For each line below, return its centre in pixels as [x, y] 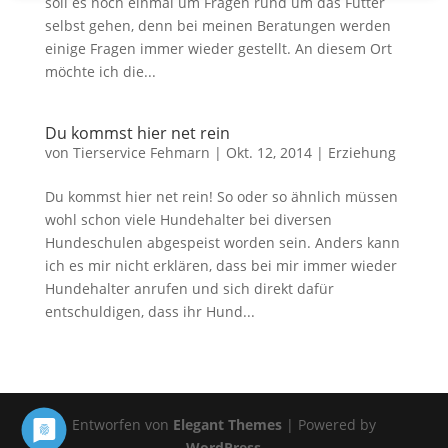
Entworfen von [122, 424]
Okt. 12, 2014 [268, 152]
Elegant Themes [227, 424]
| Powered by [328, 424]
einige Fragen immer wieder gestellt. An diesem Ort [218, 48]
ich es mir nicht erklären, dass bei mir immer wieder [220, 265]
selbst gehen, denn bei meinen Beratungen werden [217, 25]
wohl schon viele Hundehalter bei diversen [188, 219]
